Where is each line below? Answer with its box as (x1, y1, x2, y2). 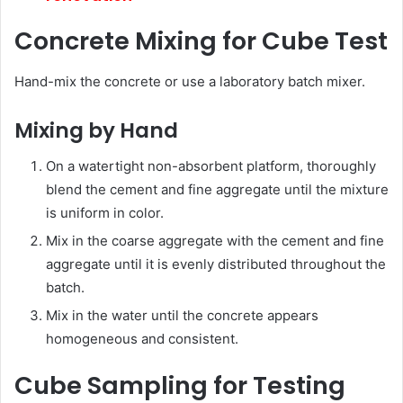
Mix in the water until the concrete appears (46, 307, 318, 325)
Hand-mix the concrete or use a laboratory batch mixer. (14, 72, 365, 90)
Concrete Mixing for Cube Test (14, 24, 388, 58)
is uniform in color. (46, 204, 164, 222)
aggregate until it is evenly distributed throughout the (46, 255, 386, 273)
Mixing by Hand (14, 115, 178, 145)
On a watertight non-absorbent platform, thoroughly (46, 157, 376, 175)
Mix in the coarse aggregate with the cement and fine (46, 232, 384, 250)
